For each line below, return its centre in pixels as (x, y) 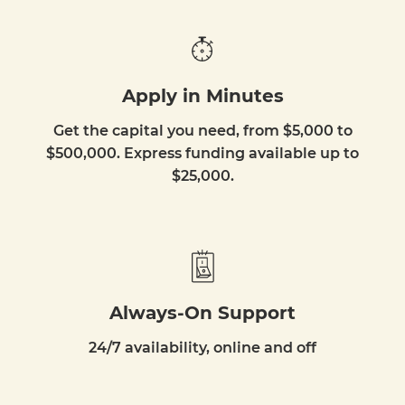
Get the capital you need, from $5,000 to (202, 131)
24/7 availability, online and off (202, 348)
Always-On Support (202, 313)
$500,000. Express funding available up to (202, 153)
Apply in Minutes (202, 96)
